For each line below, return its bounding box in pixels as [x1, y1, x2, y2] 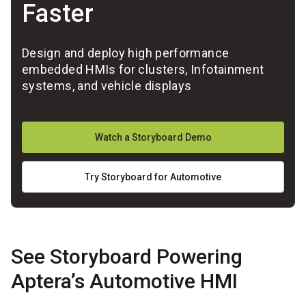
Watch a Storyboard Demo [94, 132, 212, 143]
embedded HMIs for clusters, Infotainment [22, 62, 264, 77]
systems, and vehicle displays [22, 79, 192, 94]
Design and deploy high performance [22, 46, 229, 61]
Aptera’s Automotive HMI [11, 269, 238, 294]
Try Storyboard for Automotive [85, 171, 221, 183]
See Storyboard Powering [11, 245, 242, 269]
